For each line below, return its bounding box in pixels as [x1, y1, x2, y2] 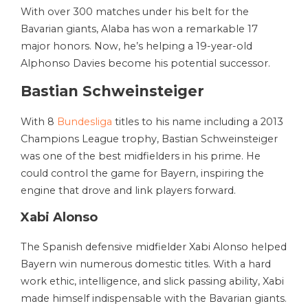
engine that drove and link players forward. [21, 184, 236, 197]
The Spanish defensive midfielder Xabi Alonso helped [21, 241, 287, 254]
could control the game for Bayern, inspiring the [21, 167, 264, 180]
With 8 [21, 115, 57, 129]
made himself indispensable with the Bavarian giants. [21, 292, 287, 305]
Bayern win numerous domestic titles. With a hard [21, 258, 271, 271]
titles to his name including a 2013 [112, 115, 283, 129]
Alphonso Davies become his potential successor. [21, 57, 270, 70]
